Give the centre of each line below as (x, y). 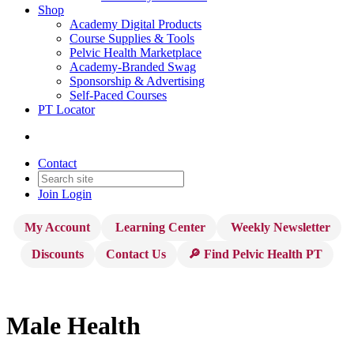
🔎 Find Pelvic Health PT (255, 254)
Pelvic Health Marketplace (136, 53)
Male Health (73, 326)
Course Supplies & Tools (132, 38)
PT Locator (66, 109)
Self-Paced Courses (118, 95)
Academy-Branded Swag (133, 67)
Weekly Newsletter (279, 227)
